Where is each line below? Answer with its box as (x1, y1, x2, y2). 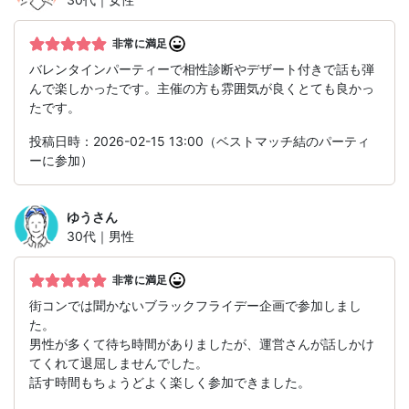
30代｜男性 (67, 228, 134, 245)
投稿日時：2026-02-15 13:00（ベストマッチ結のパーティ (29, 133, 370, 150)
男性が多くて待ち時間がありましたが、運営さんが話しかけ (29, 336, 374, 352)
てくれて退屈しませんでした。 (29, 355, 208, 372)
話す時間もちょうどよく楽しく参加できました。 (29, 374, 310, 391)
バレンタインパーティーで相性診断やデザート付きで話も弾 (29, 61, 374, 78)
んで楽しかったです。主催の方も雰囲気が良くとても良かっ (29, 80, 374, 97)
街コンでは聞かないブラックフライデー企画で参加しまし (29, 298, 362, 314)
